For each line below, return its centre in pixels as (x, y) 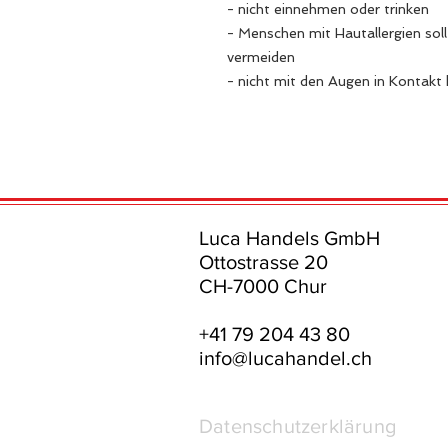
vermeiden (261, 56)
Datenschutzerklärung (297, 425)
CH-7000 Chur (263, 285)
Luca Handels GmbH (289, 237)
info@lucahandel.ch (285, 357)
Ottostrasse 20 (263, 261)
